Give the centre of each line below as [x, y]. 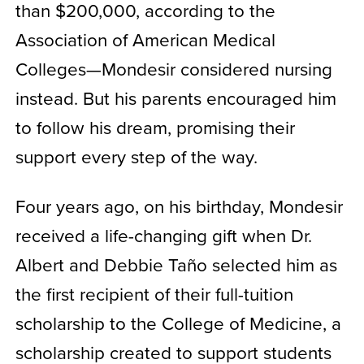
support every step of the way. [136, 156]
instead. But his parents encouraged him [175, 97]
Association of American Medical [145, 39]
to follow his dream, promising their [155, 127]
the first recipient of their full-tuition [154, 293]
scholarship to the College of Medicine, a [178, 323]
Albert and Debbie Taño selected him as [176, 264]
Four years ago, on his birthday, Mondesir [179, 206]
